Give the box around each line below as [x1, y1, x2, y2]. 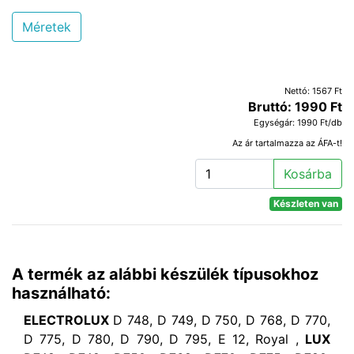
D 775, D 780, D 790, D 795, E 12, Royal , [24, 330, 305, 347]
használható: [12, 283, 111, 303]
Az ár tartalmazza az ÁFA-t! [232, 137, 342, 149]
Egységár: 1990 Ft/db [254, 116, 342, 128]
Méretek [22, 18, 71, 35]
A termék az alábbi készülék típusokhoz [12, 264, 318, 284]
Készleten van [273, 197, 339, 209]
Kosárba [284, 165, 332, 182]
